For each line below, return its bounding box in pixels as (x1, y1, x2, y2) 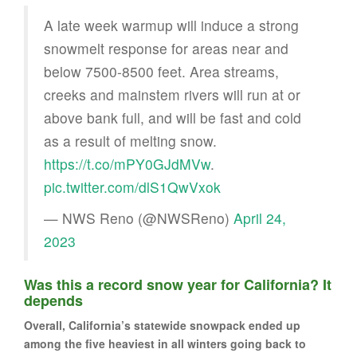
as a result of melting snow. (44, 130, 217, 151)
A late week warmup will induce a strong (44, 14, 299, 35)
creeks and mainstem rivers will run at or (44, 84, 300, 104)
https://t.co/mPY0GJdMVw (44, 153, 210, 174)
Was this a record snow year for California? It (24, 273, 331, 295)
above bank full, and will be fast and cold (44, 107, 301, 127)
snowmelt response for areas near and (44, 37, 288, 58)
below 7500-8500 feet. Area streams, (44, 61, 279, 81)
